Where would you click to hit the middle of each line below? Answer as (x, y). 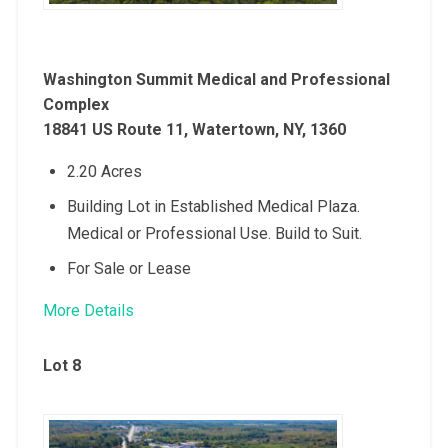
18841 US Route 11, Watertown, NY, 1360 (194, 129)
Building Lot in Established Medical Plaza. (213, 206)
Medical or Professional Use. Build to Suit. (214, 233)
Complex (75, 104)
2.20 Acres (104, 171)
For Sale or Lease (128, 268)
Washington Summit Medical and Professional (216, 79)
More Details (88, 310)
